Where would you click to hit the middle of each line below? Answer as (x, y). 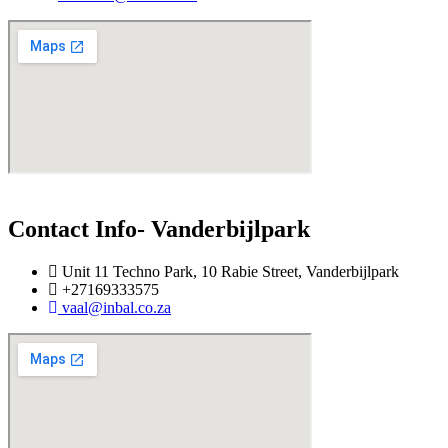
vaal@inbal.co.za (116, 307)
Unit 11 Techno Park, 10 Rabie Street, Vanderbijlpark (230, 271)
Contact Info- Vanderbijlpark (159, 228)
